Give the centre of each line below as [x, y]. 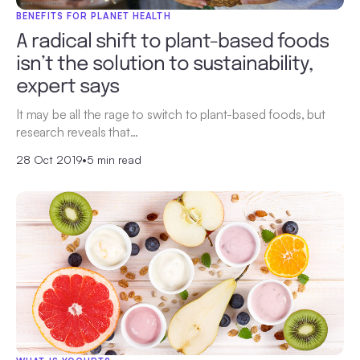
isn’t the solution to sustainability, [165, 65]
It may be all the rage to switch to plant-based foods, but [171, 115]
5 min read [114, 160]
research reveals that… [77, 132]
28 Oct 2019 [49, 160]
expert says [68, 88]
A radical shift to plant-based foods [173, 43]
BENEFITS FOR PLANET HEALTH [94, 16]
